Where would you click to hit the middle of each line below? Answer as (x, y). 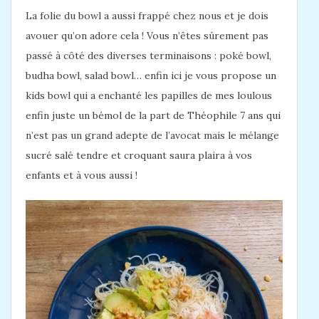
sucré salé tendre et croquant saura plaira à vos (139, 156)
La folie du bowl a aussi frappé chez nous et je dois (147, 16)
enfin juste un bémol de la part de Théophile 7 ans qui (153, 116)
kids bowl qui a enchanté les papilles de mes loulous (149, 96)
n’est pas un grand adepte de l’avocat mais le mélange (152, 136)
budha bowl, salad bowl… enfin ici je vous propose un (151, 76)
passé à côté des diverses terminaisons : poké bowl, (148, 56)
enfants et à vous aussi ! (82, 176)
